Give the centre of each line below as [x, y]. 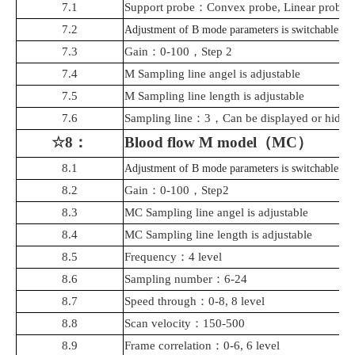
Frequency [151, 257]
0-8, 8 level [237, 302]
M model [228, 143]
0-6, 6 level [252, 346]
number [192, 279]
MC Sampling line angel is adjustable [216, 213]
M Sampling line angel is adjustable [212, 74]
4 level [205, 257]
